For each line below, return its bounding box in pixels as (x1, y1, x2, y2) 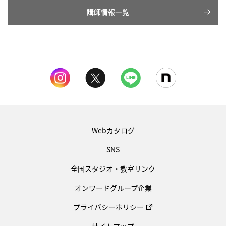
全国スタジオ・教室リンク (71, 163, 155, 174)
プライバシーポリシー (73, 202, 144, 212)
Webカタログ (91, 125, 135, 136)
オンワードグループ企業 (74, 183, 152, 193)
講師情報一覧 (87, 7, 129, 17)
